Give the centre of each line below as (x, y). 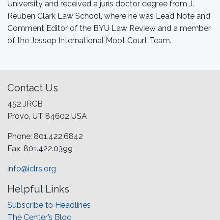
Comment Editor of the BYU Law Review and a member (109, 28)
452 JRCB (25, 104)
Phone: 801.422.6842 (45, 136)
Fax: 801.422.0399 (40, 149)
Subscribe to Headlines (49, 205)
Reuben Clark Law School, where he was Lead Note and (109, 16)
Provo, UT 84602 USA (47, 116)
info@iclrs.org (32, 169)
